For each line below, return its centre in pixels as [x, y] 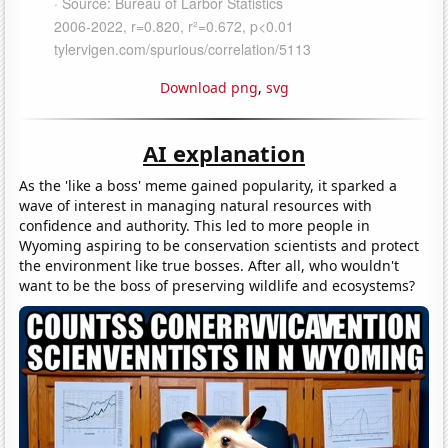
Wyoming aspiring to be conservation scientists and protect [219, 245]
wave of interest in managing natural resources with [196, 205]
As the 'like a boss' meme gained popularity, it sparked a [208, 185]
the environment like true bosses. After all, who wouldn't [209, 265]
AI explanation [224, 152]
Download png [208, 87]
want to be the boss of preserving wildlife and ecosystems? [217, 285]
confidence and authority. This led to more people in [195, 225]
